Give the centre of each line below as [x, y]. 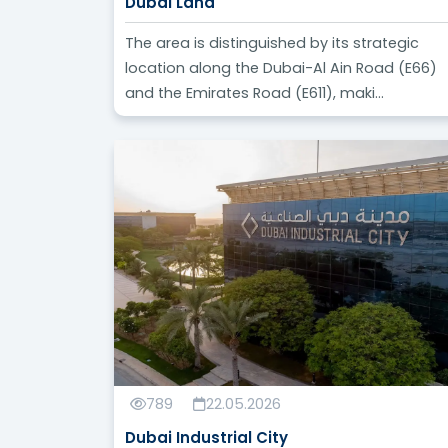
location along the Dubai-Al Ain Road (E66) [281, 68]
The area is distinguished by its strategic [272, 43]
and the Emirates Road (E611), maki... [255, 93]
